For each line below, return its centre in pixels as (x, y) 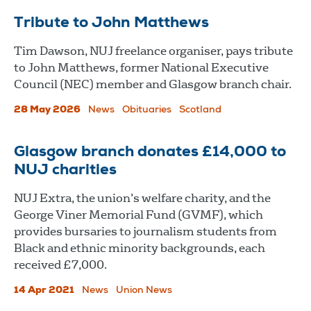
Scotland (200, 110)
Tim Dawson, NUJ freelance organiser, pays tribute (153, 51)
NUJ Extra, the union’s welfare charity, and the (142, 198)
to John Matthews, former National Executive (141, 67)
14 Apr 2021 (44, 291)
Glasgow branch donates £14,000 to (150, 152)
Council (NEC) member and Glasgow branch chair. (153, 84)
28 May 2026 (47, 110)
